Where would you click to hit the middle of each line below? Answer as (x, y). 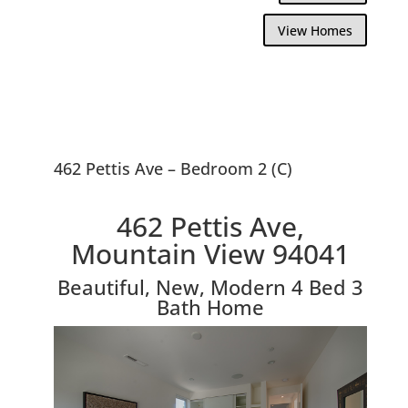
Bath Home (210, 306)
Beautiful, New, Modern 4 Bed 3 (210, 286)
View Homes (316, 30)
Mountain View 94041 (210, 253)
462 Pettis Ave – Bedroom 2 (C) (173, 168)
